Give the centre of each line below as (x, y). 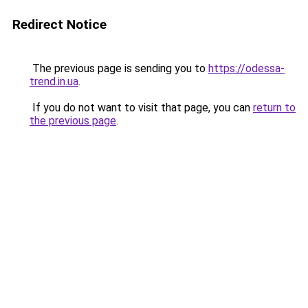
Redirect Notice (59, 24)
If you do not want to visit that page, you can (141, 108)
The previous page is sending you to (119, 68)
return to (274, 108)
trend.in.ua (54, 81)
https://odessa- (246, 68)
